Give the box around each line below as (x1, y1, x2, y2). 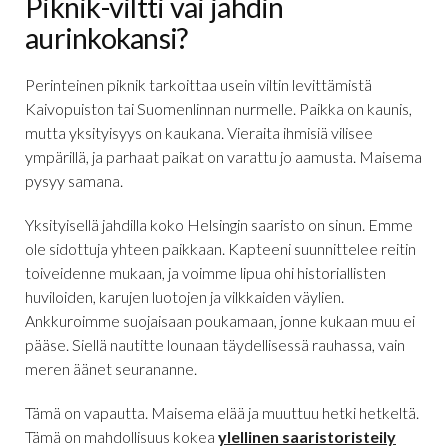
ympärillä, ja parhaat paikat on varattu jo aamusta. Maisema (25, 147, 422, 167)
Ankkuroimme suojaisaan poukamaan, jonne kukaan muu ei (25, 311, 415, 331)
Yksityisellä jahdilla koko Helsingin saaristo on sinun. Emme (25, 215, 413, 235)
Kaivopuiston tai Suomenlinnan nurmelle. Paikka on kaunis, (25, 99, 412, 119)
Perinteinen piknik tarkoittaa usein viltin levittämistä (25, 75, 372, 95)
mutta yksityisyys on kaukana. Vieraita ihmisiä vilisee (25, 123, 373, 143)
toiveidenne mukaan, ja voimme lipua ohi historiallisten (25, 263, 386, 283)
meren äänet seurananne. (25, 359, 197, 379)
